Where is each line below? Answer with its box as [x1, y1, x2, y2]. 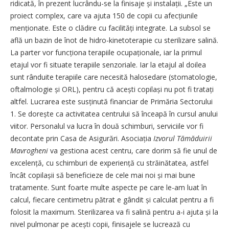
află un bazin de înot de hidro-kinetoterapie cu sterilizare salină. [10, 35, 218, 45]
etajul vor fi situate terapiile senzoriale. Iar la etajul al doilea [10, 60, 206, 70]
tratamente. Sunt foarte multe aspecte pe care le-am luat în [10, 182, 207, 192]
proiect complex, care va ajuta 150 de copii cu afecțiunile [10, 11, 198, 20]
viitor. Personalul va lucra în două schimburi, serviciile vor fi [10, 121, 203, 131]
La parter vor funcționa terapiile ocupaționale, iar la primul [10, 48, 202, 57]
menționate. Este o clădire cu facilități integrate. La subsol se [10, 23, 211, 33]
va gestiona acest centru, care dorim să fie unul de [48, 146, 217, 155]
